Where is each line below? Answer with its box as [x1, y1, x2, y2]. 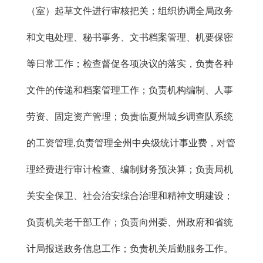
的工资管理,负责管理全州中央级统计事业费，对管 [26, 138, 235, 148]
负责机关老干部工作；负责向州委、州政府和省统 [26, 217, 233, 227]
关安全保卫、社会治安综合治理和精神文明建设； [26, 191, 233, 201]
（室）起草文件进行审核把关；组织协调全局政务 [26, 6, 233, 16]
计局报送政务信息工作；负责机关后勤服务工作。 [26, 244, 233, 254]
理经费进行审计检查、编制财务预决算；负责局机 [26, 164, 233, 174]
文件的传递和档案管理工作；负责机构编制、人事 [26, 85, 233, 95]
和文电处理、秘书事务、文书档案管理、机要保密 [26, 32, 233, 42]
